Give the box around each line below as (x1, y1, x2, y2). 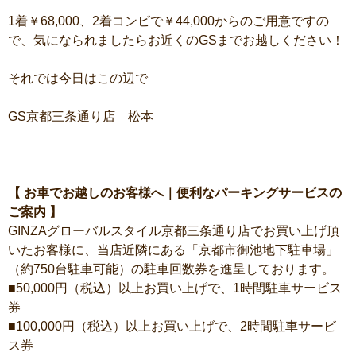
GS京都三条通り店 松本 (8, 110, 153, 123)
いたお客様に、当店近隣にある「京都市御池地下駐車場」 (8, 243, 339, 257)
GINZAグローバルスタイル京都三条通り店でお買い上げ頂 (8, 224, 339, 238)
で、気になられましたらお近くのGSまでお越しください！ (8, 33, 344, 47)
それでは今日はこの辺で (8, 72, 148, 85)
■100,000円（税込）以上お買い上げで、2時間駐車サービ (8, 319, 336, 333)
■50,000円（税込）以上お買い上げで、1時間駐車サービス (8, 281, 342, 295)
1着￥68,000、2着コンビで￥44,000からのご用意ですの (8, 14, 329, 28)
